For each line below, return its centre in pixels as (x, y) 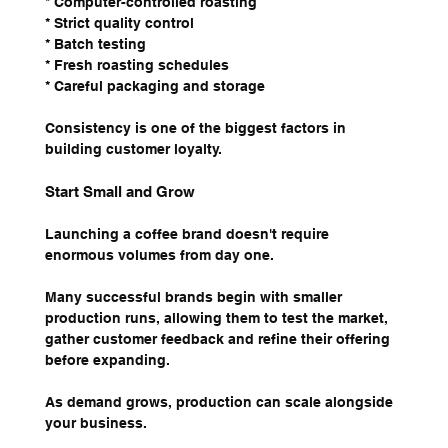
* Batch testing (95, 44)
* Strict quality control (119, 23)
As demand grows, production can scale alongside (220, 402)
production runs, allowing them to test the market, (218, 318)
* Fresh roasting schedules (136, 65)
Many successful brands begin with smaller (195, 297)
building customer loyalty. (133, 149)
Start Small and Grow (119, 192)
